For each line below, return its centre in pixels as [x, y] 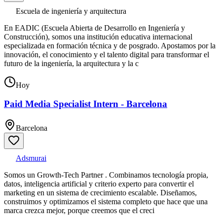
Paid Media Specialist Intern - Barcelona [86, 104]
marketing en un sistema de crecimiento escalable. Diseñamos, [100, 193]
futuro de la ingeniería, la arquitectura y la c [71, 63]
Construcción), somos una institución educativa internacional [98, 37]
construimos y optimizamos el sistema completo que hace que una [106, 202]
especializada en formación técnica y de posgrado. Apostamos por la [110, 45]
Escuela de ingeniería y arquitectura [71, 11]
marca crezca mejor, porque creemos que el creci [79, 211]
